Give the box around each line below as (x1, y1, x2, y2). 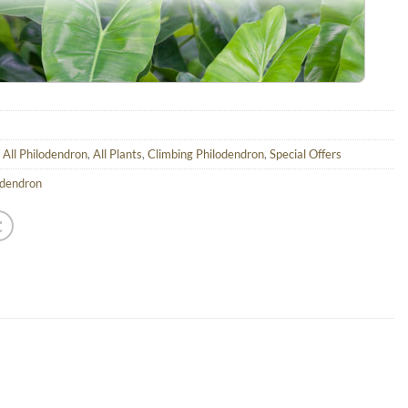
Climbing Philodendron (148, 147, 264, 162)
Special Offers (270, 147, 342, 162)
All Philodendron (3, 147, 87, 162)
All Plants (93, 147, 142, 162)
